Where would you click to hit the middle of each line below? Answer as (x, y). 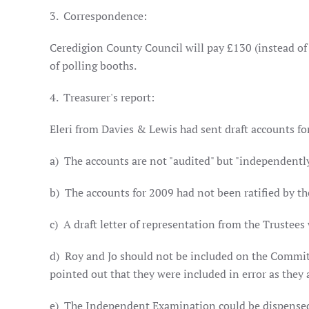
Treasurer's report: (109, 97)
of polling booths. (93, 66)
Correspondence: (105, 16)
